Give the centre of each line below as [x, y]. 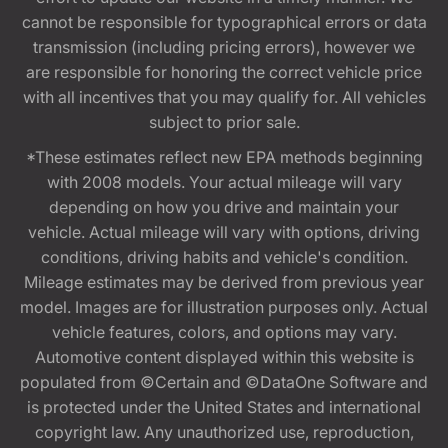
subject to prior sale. [224, 121]
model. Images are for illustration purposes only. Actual [224, 306]
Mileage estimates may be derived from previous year [224, 281]
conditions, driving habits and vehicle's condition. [224, 256]
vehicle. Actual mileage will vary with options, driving [224, 231]
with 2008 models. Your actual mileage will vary [224, 181]
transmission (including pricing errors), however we [224, 46]
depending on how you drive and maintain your [224, 206]
